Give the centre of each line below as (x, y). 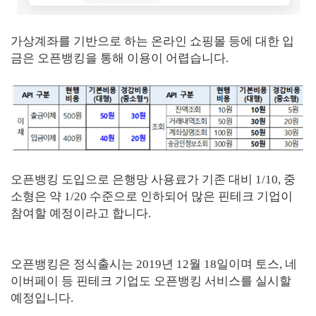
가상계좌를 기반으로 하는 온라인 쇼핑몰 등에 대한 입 (152, 41)
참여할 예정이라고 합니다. (81, 213)
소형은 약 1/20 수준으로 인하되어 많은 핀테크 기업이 (152, 196)
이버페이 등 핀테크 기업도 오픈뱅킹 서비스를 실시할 (151, 281)
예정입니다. (42, 298)
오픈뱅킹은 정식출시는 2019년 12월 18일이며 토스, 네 (154, 264)
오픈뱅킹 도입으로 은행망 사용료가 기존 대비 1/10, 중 (153, 180)
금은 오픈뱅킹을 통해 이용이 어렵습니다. (120, 58)
